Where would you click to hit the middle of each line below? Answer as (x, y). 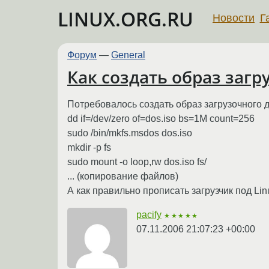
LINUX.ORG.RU (125, 19)
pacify (149, 214)
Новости (234, 18)
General (128, 55)
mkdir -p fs (89, 147)
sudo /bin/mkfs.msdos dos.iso (130, 133)
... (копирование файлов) (123, 176)
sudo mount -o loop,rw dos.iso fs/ (137, 162)
